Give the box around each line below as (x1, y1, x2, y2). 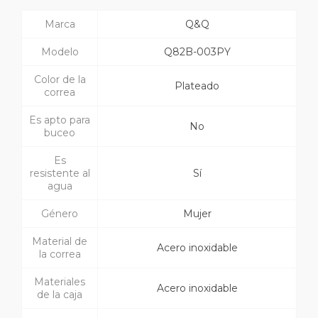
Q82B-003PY (163, 45, 231, 59)
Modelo (40, 45, 79, 59)
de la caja (37, 288, 82, 302)
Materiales (34, 275, 85, 289)
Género (41, 207, 78, 221)
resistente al (29, 167, 90, 180)
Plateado (175, 79, 219, 93)
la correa (38, 248, 81, 261)
